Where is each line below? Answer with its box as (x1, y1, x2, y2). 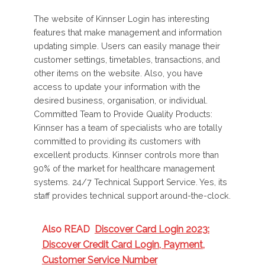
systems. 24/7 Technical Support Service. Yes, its (33, 177, 227, 187)
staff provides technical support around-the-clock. (33, 190, 231, 201)
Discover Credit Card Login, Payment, (41, 238, 205, 250)
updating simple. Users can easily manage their (33, 41, 220, 51)
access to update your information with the (33, 82, 201, 92)
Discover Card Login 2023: (94, 223, 209, 235)
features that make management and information (33, 27, 222, 37)
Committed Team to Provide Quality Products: (33, 109, 212, 119)
